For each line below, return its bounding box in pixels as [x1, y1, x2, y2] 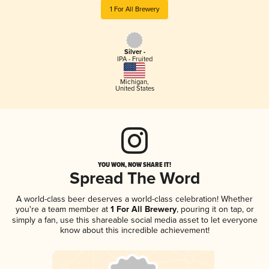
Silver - [124, 48, 145, 57]
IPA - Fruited [116, 55, 153, 64]
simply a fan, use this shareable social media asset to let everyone [11, 214, 258, 225]
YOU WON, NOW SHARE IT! [98, 159, 171, 169]
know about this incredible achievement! [59, 225, 210, 235]
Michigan [120, 77, 147, 86]
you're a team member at [15, 204, 108, 214]
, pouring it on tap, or [176, 204, 254, 214]
